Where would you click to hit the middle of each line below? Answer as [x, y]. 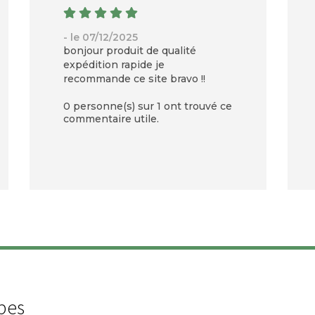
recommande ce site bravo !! [134, 79]
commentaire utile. [111, 119]
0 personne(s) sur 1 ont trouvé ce [147, 107]
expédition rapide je [114, 65]
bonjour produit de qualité [129, 51]
